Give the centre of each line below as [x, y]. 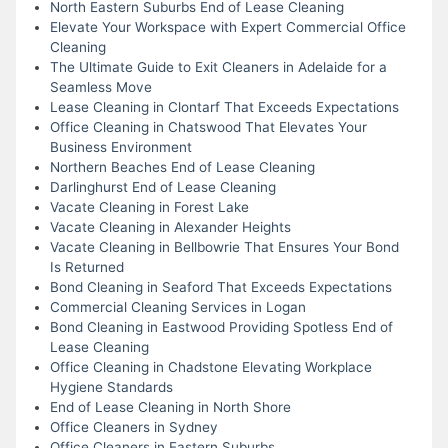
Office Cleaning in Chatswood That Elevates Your [208, 126]
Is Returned [86, 266]
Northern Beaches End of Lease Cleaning [182, 166]
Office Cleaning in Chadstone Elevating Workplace [210, 366]
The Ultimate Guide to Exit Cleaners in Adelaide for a [218, 66]
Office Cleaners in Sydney [133, 426]
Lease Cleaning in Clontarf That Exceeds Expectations [224, 106]
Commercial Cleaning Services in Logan [177, 306]
